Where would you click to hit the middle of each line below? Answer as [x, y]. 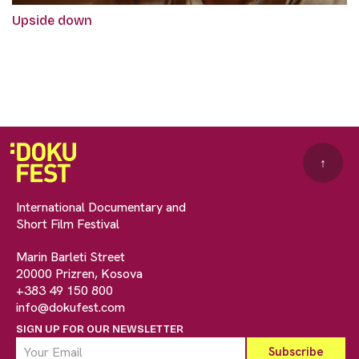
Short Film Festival [68, 224]
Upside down [52, 21]
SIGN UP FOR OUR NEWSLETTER [100, 330]
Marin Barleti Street [71, 257]
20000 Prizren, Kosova [79, 274]
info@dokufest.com [71, 308]
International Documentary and [101, 208]
